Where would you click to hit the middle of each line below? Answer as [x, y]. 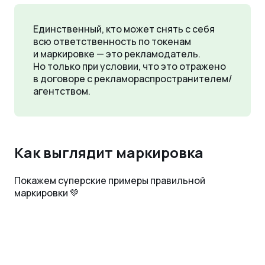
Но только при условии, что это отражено [130, 67]
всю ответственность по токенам [112, 42]
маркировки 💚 [47, 193]
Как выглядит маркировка [109, 153]
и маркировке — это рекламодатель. [117, 54]
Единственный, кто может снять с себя [124, 29]
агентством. [62, 91]
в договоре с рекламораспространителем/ [132, 79]
